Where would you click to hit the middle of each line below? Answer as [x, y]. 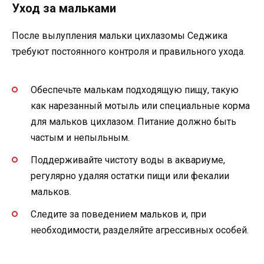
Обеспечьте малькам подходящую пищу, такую [135, 90]
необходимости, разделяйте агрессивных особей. [140, 230]
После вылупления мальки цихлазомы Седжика [120, 35]
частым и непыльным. [80, 138]
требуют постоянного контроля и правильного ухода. [128, 51]
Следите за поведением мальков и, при [118, 214]
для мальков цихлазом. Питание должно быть [133, 122]
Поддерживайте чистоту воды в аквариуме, [128, 160]
